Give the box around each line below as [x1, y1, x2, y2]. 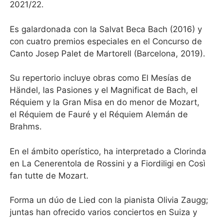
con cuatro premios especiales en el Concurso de [10, 36, 202, 46]
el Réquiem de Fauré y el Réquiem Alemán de [10, 109, 188, 119]
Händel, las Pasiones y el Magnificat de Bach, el [10, 85, 198, 95]
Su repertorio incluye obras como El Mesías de [10, 73, 191, 83]
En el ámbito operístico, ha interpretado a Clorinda [10, 146, 206, 156]
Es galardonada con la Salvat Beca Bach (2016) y [10, 24, 202, 34]
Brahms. [10, 122, 42, 131]
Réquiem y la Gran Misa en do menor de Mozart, [10, 97, 200, 107]
